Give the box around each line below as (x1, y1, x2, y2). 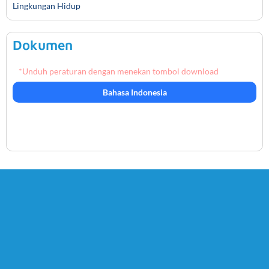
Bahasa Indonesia (102, 86, 167, 97)
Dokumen (13, 37, 73, 53)
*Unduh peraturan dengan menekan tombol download (19, 66, 219, 77)
